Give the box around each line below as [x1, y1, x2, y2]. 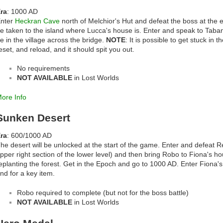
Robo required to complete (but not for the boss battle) [17, 189, 189, 197]
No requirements [17, 64, 70, 73]
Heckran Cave [15, 16, 60, 25]
